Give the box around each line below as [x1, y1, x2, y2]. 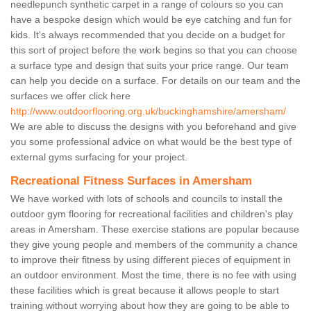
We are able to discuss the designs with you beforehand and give [10, 121, 296, 133]
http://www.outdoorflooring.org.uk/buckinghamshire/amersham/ [10, 106, 286, 117]
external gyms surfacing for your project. [10, 151, 187, 163]
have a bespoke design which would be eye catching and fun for [10, 14, 292, 26]
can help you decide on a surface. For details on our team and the [10, 75, 301, 87]
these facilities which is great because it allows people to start [10, 285, 279, 296]
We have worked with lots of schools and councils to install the [10, 193, 283, 205]
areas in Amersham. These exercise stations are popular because [10, 224, 299, 235]
